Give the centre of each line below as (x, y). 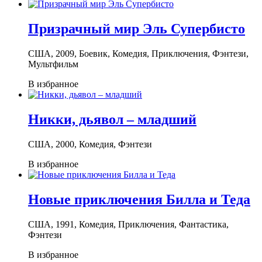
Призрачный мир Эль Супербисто (137, 29)
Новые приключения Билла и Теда (139, 199)
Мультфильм (53, 64)
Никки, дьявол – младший (112, 120)
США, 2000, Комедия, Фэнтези (90, 144)
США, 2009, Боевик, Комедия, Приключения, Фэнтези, (138, 54)
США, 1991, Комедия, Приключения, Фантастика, (128, 224)
